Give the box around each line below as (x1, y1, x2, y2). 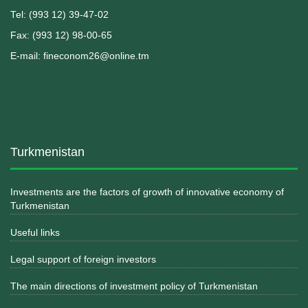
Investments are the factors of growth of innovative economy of (10, 186, 284, 197)
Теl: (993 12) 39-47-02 (10, 9, 109, 20)
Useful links (10, 227, 60, 238)
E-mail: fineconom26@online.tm (10, 50, 149, 61)
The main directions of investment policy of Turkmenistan (10, 280, 258, 291)
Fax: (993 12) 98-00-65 (10, 30, 112, 41)
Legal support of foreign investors (10, 254, 156, 265)
